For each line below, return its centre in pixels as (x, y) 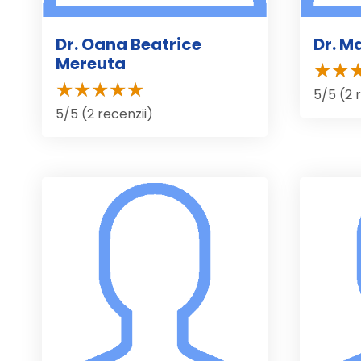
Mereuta (91, 63)
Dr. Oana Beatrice (129, 44)
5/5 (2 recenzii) (104, 114)
